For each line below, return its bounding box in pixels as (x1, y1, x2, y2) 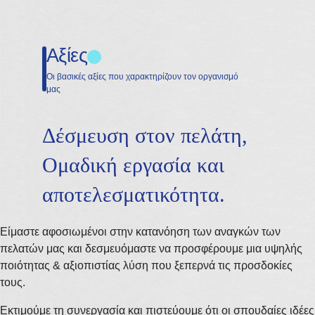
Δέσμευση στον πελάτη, (42, 124, 247, 147)
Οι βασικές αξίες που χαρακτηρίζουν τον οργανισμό (46, 72, 238, 82)
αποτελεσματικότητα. (42, 183, 225, 206)
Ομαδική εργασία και (42, 153, 224, 176)
